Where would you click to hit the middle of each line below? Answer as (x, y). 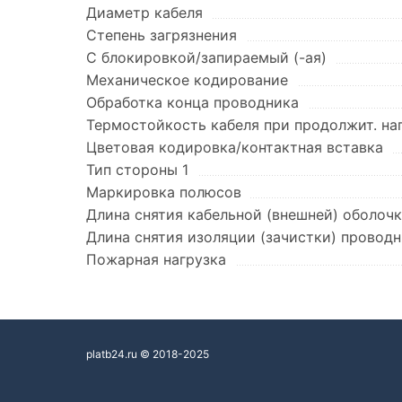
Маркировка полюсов (164, 192)
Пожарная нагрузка (156, 259)
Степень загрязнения (162, 35)
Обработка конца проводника (192, 102)
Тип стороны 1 (137, 170)
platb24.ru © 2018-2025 (148, 354)
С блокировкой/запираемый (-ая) (206, 57)
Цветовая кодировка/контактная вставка (235, 147)
